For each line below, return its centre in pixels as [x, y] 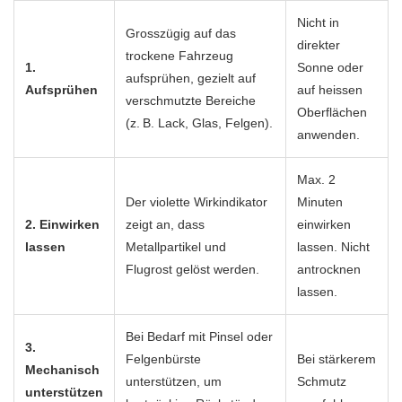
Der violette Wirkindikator [197, 202]
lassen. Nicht [333, 247]
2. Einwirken [62, 224]
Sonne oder [330, 67]
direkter [319, 45]
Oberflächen [332, 112]
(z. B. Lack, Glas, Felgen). [199, 123]
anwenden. [328, 135]
